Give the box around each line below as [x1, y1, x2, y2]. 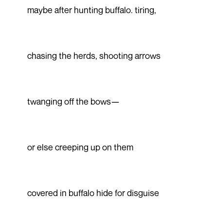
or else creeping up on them [27, 141, 133, 152]
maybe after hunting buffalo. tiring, [27, 4, 156, 15]
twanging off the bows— [27, 95, 120, 107]
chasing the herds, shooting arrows [27, 50, 161, 61]
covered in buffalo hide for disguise [27, 187, 159, 198]
